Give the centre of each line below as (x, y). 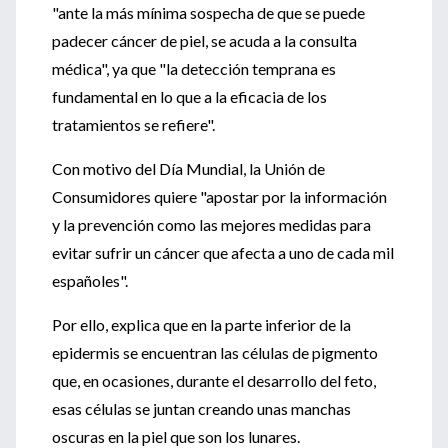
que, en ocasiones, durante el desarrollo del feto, (214, 380)
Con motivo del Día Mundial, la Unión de (188, 168)
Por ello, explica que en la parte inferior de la (201, 324)
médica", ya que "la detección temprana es (194, 68)
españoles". (90, 280)
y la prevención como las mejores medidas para (211, 224)
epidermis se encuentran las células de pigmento (215, 352)
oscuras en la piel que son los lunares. (176, 436)
